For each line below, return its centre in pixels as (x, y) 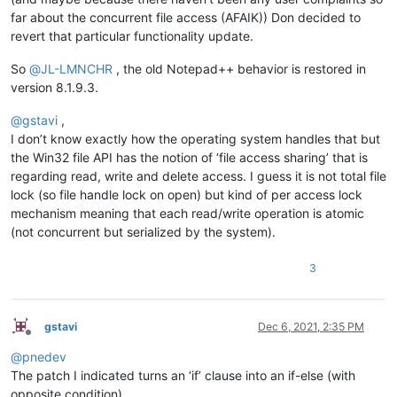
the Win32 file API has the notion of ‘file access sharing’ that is (189, 157)
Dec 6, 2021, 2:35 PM (311, 326)
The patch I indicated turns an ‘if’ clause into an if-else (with (183, 375)
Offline (44, 339)
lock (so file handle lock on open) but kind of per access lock (187, 194)
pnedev (44, 356)
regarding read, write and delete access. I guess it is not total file (198, 175)
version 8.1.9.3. (54, 87)
